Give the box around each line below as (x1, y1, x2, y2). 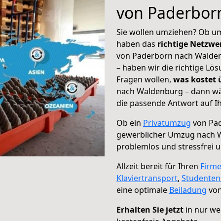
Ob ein (116, 117, 143, 128)
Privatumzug (143, 117, 191, 128)
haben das (116, 38, 157, 49)
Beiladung (169, 184, 207, 195)
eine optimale (116, 184, 169, 195)
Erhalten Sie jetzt (116, 204, 184, 215)
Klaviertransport (116, 173, 178, 184)
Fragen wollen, (116, 74, 173, 85)
